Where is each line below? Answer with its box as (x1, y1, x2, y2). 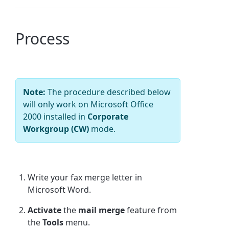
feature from (125, 204, 177, 216)
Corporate (87, 110, 129, 122)
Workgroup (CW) (23, 123, 89, 134)
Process (15, 28, 70, 49)
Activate (28, 204, 62, 216)
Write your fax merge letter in (28, 171, 143, 183)
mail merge (78, 204, 125, 216)
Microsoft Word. (28, 184, 91, 195)
